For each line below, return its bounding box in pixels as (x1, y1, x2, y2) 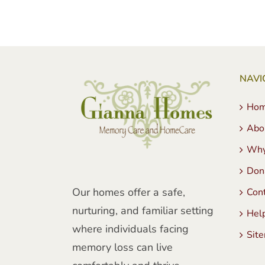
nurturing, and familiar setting (72, 203, 214, 218)
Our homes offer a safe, (72, 185, 185, 199)
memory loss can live (72, 240, 173, 254)
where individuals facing (72, 221, 189, 236)
